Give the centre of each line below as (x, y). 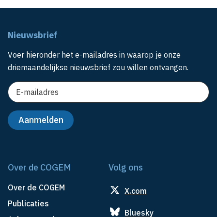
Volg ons (126, 168)
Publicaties (28, 204)
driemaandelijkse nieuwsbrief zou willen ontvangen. (98, 68)
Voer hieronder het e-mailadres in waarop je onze (94, 55)
